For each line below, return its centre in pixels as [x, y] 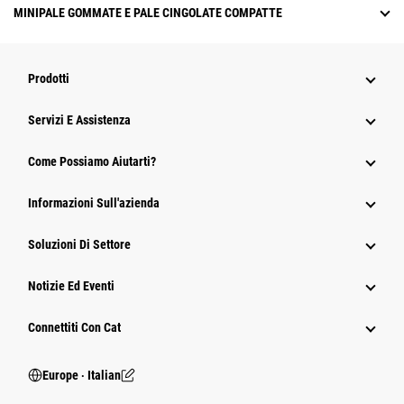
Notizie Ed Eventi [71, 286]
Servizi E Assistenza [79, 120]
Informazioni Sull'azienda [94, 203]
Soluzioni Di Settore [79, 245]
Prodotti [49, 79]
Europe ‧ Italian [82, 376]
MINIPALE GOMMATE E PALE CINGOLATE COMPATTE [148, 13]
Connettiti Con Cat [74, 328]
